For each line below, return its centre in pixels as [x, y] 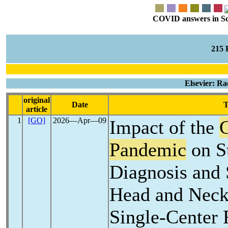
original [37, 100]
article [37, 109]
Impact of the [164, 127]
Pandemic [148, 150]
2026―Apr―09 [80, 120]
